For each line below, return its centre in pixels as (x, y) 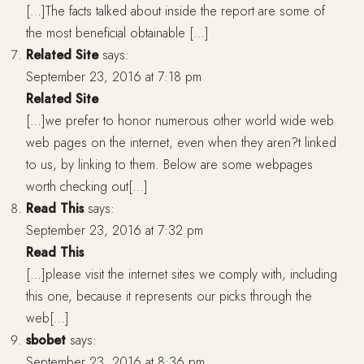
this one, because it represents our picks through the (169, 297)
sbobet (46, 340)
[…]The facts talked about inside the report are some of (175, 11)
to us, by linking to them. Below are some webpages (169, 165)
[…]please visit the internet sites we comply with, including (182, 275)
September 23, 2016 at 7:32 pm (115, 231)
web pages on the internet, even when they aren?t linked (181, 143)
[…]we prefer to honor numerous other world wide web (180, 121)
